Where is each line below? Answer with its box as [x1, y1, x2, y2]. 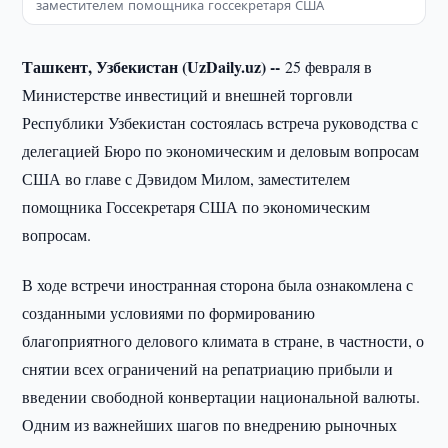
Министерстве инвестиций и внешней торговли [22, 84, 354, 105]
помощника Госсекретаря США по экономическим [22, 196, 371, 217]
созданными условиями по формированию [22, 302, 316, 323]
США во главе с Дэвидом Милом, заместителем [22, 168, 351, 189]
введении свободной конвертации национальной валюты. [22, 386, 421, 407]
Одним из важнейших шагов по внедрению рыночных [22, 414, 398, 435]
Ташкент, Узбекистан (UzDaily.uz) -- [22, 55, 286, 78]
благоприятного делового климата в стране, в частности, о [22, 330, 425, 351]
